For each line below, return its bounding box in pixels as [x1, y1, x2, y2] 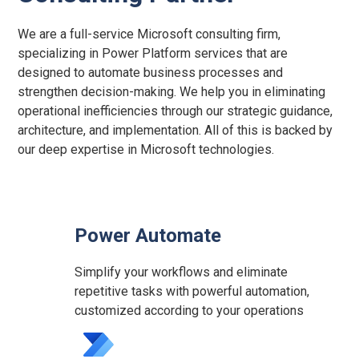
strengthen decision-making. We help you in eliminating [18, 83, 326, 99]
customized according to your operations [75, 302, 305, 318]
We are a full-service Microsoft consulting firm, [18, 26, 281, 42]
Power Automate [75, 224, 222, 247]
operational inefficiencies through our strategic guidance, [18, 103, 333, 119]
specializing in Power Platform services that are [18, 45, 288, 61]
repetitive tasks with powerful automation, [75, 283, 310, 299]
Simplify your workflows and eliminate [75, 264, 288, 280]
